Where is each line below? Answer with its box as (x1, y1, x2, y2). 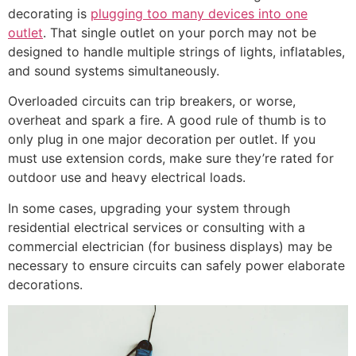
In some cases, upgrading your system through (8, 199, 290, 216)
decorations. (8, 276, 83, 292)
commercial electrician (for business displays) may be (8, 238, 332, 254)
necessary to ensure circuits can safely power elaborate (8, 257, 345, 273)
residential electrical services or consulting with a (8, 219, 305, 235)
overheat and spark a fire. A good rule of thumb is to (8, 112, 327, 129)
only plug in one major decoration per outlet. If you (8, 131, 315, 148)
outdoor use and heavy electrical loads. (8, 169, 246, 186)
